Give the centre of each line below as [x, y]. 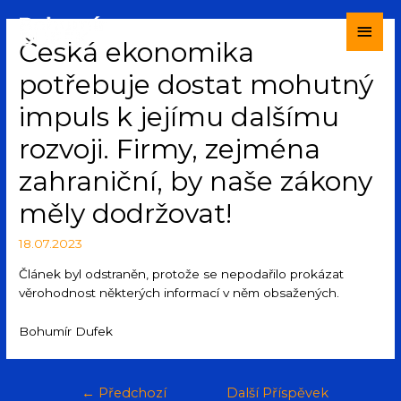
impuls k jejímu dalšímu [179, 117]
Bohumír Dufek [66, 331]
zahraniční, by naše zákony [196, 182]
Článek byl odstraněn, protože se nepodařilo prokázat [182, 273]
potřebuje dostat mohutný [196, 85]
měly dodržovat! [126, 214]
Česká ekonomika [137, 53]
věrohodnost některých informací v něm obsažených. [179, 292]
